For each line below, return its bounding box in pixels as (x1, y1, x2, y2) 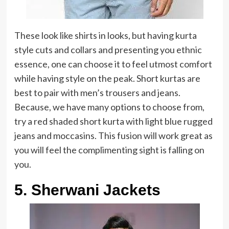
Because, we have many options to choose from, (14, 101, 204, 112)
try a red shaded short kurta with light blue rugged (14, 116, 213, 127)
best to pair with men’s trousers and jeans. (14, 87, 180, 98)
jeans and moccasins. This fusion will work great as (14, 130, 213, 141)
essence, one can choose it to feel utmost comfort (14, 58, 212, 70)
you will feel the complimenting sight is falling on (14, 144, 204, 155)
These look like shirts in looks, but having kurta (14, 30, 197, 41)
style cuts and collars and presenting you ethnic (14, 44, 202, 55)
